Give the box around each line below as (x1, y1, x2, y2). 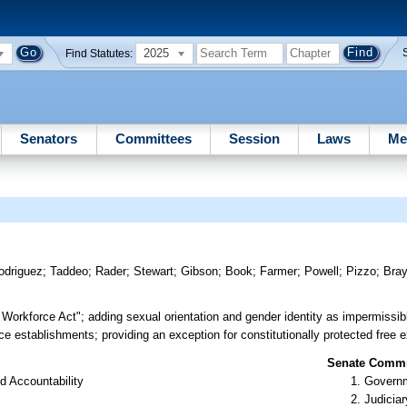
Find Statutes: (65, 47, 134, 59)
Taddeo (50, 264, 89, 279)
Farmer (260, 264, 298, 279)
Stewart (134, 264, 174, 279)
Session (228, 130, 280, 146)
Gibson (181, 264, 219, 279)
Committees (114, 130, 192, 146)
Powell (304, 264, 340, 279)
